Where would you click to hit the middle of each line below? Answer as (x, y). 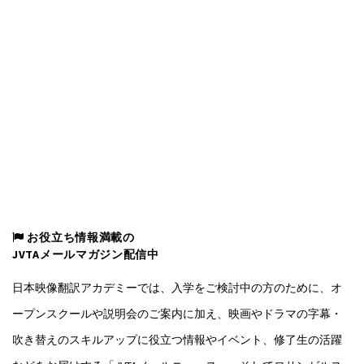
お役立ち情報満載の (79, 238)
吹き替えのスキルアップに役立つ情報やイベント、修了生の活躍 (177, 340)
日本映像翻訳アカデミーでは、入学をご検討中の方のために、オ (177, 288)
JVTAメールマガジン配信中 (86, 255)
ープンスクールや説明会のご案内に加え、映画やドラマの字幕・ (177, 314)
